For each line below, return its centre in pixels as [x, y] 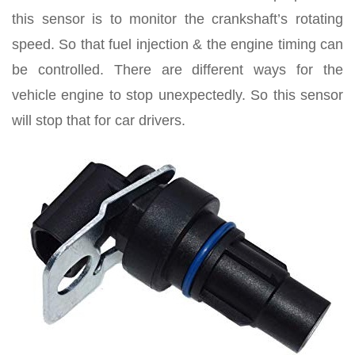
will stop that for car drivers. [99, 120]
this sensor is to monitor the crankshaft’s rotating [177, 19]
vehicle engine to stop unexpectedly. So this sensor [177, 95]
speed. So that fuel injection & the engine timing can [177, 44]
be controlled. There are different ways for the [177, 70]
